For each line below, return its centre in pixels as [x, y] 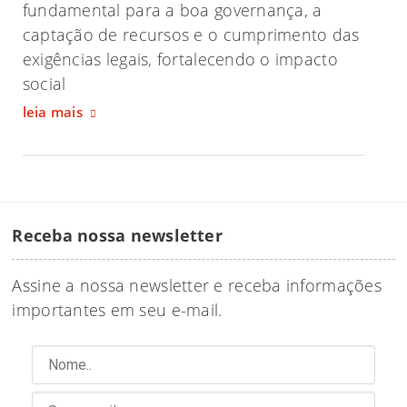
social [44, 84]
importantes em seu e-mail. [117, 310]
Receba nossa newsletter [117, 235]
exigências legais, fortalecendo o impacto [180, 60]
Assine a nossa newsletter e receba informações [197, 286]
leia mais [52, 112]
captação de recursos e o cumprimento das [191, 35]
